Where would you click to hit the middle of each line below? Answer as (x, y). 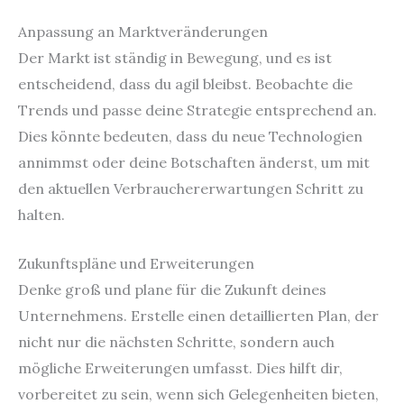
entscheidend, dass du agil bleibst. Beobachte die (185, 83)
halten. (41, 214)
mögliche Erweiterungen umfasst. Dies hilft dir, (180, 368)
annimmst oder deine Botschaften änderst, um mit (194, 162)
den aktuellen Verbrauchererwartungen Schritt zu (191, 188)
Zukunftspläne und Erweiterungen (136, 264)
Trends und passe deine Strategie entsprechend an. (197, 110)
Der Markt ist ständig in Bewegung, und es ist (175, 57)
